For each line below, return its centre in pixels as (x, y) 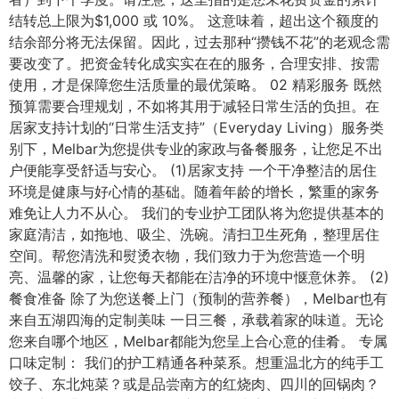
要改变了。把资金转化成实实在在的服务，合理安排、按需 (194, 63)
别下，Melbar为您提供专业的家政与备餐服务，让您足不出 (196, 149)
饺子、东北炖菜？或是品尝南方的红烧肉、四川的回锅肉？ (194, 384)
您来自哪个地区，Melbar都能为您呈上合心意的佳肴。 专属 (198, 341)
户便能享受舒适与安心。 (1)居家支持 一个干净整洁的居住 (193, 170)
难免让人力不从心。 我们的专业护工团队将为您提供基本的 (196, 213)
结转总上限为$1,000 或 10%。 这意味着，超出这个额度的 (194, 20)
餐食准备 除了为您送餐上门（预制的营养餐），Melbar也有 (198, 298)
